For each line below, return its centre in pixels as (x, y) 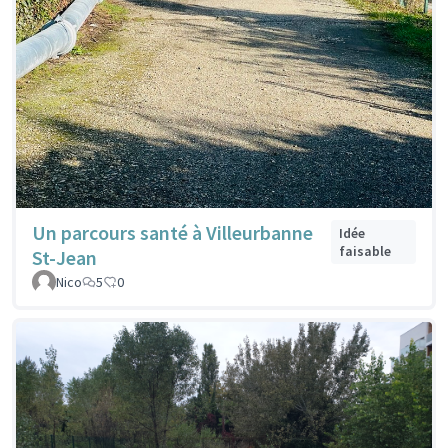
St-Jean (64, 257)
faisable (364, 250)
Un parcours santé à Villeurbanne (172, 232)
